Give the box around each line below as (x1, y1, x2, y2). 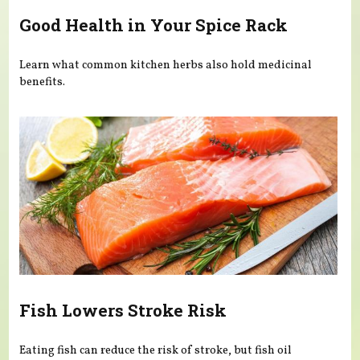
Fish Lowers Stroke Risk (19, 299, 227, 321)
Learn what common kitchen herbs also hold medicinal (19, 57, 313, 74)
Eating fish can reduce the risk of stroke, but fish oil (19, 342, 292, 358)
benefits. (19, 74, 66, 91)
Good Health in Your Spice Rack (19, 14, 288, 37)
